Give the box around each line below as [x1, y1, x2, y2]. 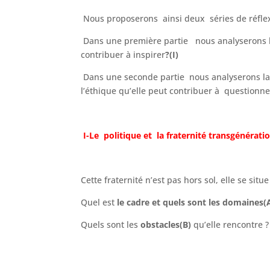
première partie [124, 34, 189, 46]
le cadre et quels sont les [117, 196, 221, 208]
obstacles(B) [140, 218, 194, 230]
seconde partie [124, 71, 185, 83]
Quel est [81, 196, 118, 208]
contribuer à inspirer [81, 48, 166, 60]
